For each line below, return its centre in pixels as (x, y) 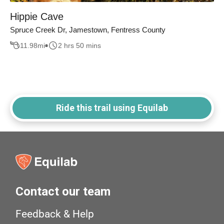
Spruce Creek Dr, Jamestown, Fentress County (88, 30)
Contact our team (63, 192)
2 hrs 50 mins (79, 45)
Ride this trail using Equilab (112, 108)
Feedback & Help (55, 214)
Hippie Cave (37, 17)
